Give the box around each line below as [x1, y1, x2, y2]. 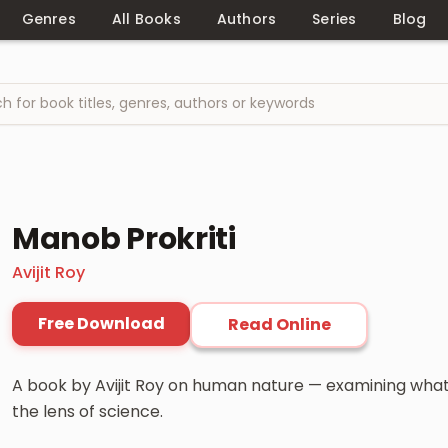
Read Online [227, 312, 331, 336]
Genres [21, 9, 76, 29]
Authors [216, 9, 277, 29]
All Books [111, 9, 181, 29]
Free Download [37, 311, 165, 335]
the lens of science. [12, 399, 163, 423]
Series [312, 9, 357, 29]
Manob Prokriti [12, 217, 236, 260]
